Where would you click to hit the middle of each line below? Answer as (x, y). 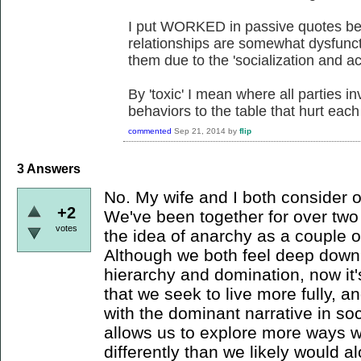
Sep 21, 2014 (200, 131)
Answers (52, 169)
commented (150, 131)
